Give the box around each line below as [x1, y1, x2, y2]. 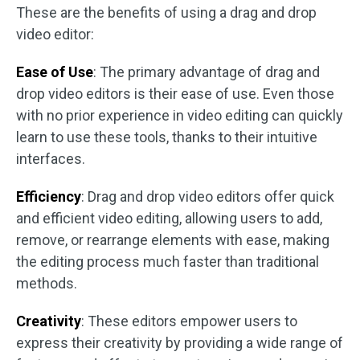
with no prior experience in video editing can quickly [16, 107, 343, 124]
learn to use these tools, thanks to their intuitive [16, 129, 317, 145]
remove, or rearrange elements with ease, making [16, 231, 329, 248]
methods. [16, 275, 77, 292]
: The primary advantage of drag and [93, 63, 320, 80]
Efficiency [16, 188, 81, 205]
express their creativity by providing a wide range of [16, 334, 343, 351]
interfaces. [16, 150, 85, 167]
